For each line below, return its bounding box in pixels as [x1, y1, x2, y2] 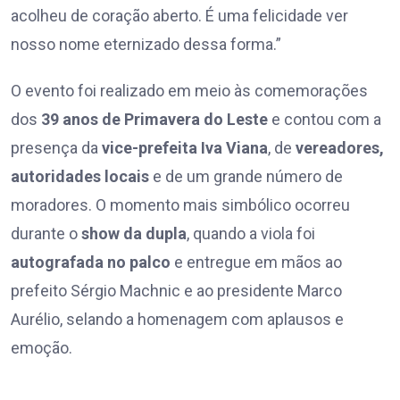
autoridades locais [11, 167, 149, 187]
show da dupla [81, 224, 187, 244]
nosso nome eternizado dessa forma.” [11, 35, 281, 54]
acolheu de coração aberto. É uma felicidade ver [11, 6, 348, 26]
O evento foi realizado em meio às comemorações [11, 81, 368, 101]
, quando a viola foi [187, 224, 315, 244]
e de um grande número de [149, 167, 343, 187]
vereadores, [296, 138, 384, 158]
